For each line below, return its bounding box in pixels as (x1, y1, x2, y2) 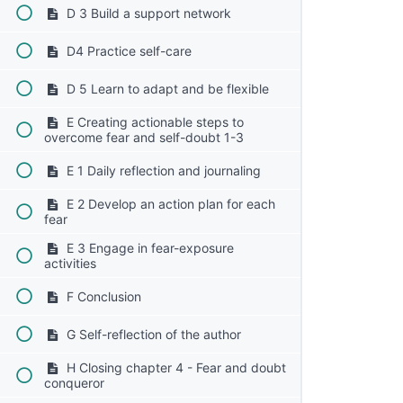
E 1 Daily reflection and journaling (62, 163, 261, 179)
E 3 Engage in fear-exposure (62, 240, 234, 256)
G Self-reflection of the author (62, 327, 241, 343)
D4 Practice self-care (62, 43, 192, 59)
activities (44, 255, 97, 272)
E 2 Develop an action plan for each (62, 196, 275, 212)
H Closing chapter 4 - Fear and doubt (62, 360, 286, 376)
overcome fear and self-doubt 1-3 (44, 130, 245, 146)
